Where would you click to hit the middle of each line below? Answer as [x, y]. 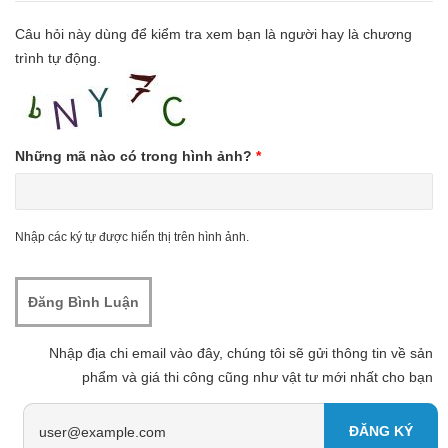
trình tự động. [58, 58]
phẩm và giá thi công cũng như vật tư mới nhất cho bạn [257, 377]
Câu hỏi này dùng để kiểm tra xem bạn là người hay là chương [213, 34]
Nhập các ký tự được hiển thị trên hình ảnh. [132, 237]
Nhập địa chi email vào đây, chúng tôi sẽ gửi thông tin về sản [241, 353]
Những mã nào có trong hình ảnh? [135, 156]
